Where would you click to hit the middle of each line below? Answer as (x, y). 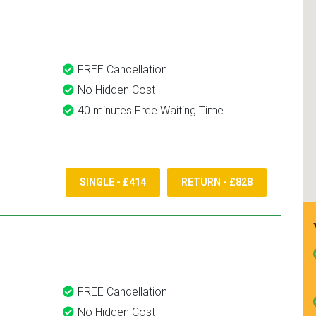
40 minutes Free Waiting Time (151, 110)
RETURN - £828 (217, 182)
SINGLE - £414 (113, 182)
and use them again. (229, 11)
